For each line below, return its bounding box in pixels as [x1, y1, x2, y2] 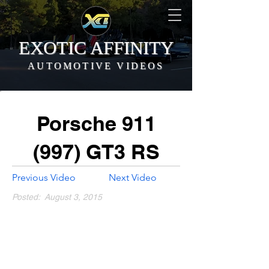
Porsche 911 [36, 111, 156, 136]
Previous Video [12, 172, 76, 183]
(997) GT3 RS [32, 139, 160, 164]
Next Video [109, 172, 157, 183]
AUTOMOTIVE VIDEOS [28, 61, 165, 71]
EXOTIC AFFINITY [18, 37, 174, 58]
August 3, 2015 [44, 192, 102, 202]
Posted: [12, 192, 40, 202]
